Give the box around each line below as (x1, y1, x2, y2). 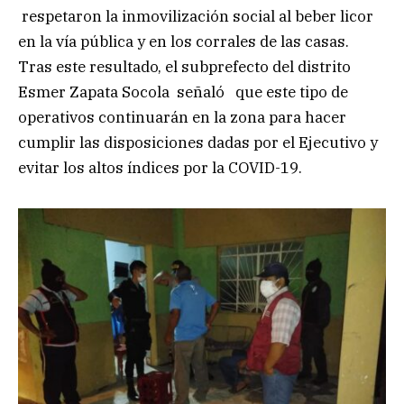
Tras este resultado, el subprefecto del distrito (18, 56, 351, 77)
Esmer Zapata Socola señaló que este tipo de (18, 81, 348, 102)
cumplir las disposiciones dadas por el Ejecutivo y (18, 132, 378, 152)
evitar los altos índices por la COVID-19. (18, 157, 302, 178)
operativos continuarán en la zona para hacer (18, 106, 346, 127)
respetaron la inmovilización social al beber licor (18, 5, 373, 26)
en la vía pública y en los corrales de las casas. (18, 31, 349, 51)
